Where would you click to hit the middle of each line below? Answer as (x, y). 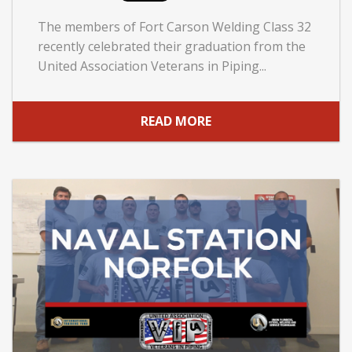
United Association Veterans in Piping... (152, 66)
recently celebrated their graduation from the (172, 46)
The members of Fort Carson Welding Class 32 (174, 26)
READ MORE (176, 121)
